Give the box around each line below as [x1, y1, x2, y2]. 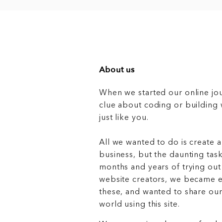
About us [99, 64, 135, 76]
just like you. [99, 113, 149, 122]
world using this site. [99, 200, 180, 209]
